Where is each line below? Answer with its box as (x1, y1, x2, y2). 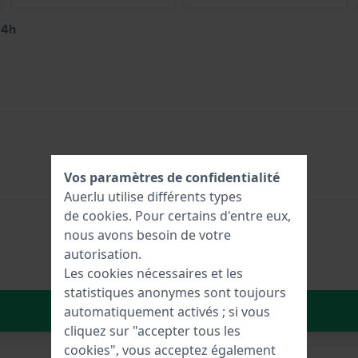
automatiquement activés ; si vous (64, 303, 270, 320)
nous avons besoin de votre (64, 226, 231, 244)
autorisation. (64, 245, 141, 263)
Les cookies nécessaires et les (64, 265, 243, 282)
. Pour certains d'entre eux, (129, 207, 291, 225)
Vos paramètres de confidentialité (64, 169, 280, 186)
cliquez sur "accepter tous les (64, 322, 241, 340)
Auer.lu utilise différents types (64, 188, 242, 205)
